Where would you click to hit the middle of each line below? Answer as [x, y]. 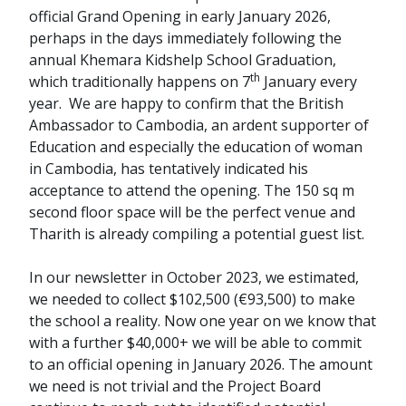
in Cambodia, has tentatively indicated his [169, 169]
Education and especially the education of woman [196, 147]
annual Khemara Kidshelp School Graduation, [183, 60]
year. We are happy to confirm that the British [186, 104]
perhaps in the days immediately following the [185, 39]
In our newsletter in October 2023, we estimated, [194, 278]
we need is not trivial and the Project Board [175, 387]
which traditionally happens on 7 [140, 82]
